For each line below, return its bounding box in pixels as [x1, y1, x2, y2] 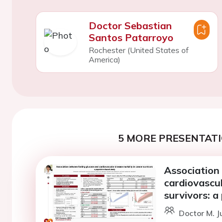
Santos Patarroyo [88, 31, 173, 44]
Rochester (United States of [88, 45, 189, 55]
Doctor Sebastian [88, 19, 172, 32]
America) [88, 54, 120, 64]
